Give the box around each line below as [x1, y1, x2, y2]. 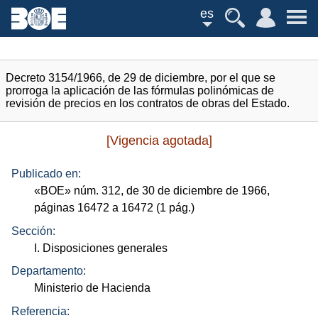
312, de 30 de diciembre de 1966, [99, 185, 270, 197]
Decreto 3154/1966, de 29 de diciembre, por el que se [6, 72, 275, 84]
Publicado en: [11, 168, 81, 180]
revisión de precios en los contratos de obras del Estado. [6, 97, 290, 109]
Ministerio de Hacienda [34, 282, 151, 295]
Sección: [11, 224, 55, 237]
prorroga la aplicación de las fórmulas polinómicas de [6, 84, 274, 97]
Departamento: [11, 265, 86, 278]
